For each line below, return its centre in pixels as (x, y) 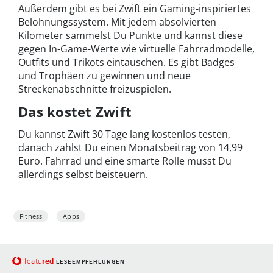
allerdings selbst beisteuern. (83, 175)
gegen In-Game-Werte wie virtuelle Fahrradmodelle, (136, 49)
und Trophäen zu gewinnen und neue (105, 76)
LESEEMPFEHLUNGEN (90, 262)
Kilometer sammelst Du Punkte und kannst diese (130, 36)
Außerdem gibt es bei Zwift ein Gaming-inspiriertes (135, 9)
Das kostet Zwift (75, 112)
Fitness (31, 216)
